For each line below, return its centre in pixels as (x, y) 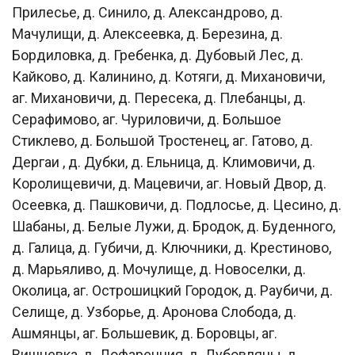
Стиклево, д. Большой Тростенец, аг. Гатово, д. (162, 140)
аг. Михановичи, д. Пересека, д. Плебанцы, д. (159, 97)
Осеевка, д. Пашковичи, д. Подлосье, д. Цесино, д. (177, 204)
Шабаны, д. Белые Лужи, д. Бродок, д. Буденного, (174, 226)
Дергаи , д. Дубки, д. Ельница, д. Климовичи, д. (164, 162)
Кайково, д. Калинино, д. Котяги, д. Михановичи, (168, 76)
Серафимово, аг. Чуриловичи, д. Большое (147, 119)
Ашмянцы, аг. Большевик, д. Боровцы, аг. (145, 333)
